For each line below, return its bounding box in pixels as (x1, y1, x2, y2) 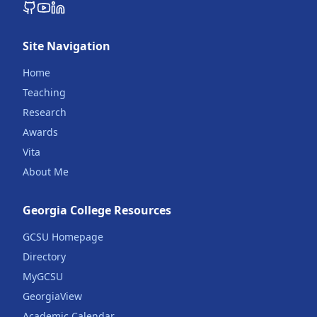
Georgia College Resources (23, 202, 171, 218)
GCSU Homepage (23, 230, 103, 243)
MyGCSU (23, 270, 63, 283)
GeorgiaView (23, 289, 82, 303)
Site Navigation (23, 38, 110, 54)
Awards (23, 125, 58, 139)
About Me (23, 165, 69, 178)
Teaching (23, 86, 66, 99)
